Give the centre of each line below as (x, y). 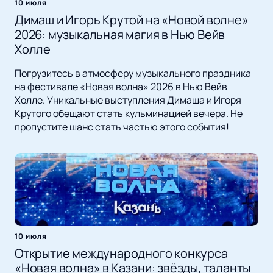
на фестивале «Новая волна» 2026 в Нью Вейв (121, 87)
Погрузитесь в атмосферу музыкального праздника (133, 73)
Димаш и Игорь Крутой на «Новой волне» (132, 20)
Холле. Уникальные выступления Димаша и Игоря (128, 100)
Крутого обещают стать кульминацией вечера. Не (129, 114)
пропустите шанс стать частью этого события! (122, 127)
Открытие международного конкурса (121, 253)
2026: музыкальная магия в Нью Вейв (120, 35)
